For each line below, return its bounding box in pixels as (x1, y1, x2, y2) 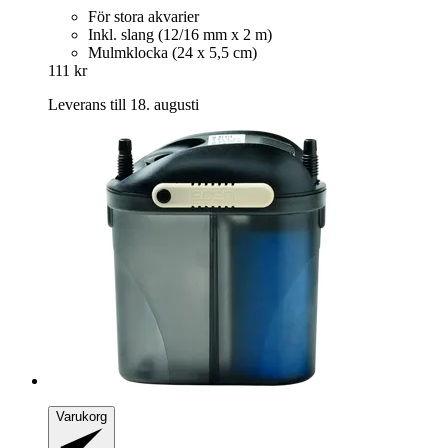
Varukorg (56, 408, 107, 424)
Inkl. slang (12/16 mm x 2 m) (88, 25, 272, 43)
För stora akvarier (88, 7, 199, 25)
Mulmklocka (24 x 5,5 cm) (88, 43, 257, 61)
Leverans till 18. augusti (48, 95, 199, 113)
